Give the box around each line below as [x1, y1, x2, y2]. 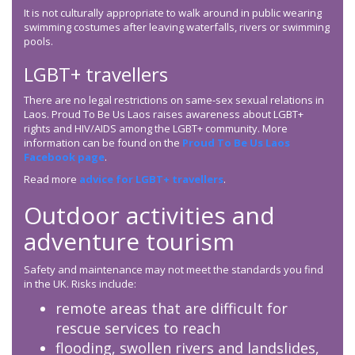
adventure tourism [24, 225, 235, 258]
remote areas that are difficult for [55, 299, 288, 319]
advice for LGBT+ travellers [79, 172, 223, 187]
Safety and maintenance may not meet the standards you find [24, 262, 323, 277]
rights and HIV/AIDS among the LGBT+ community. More [24, 121, 288, 136]
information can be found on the [24, 136, 182, 151]
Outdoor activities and [24, 199, 275, 232]
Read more [24, 172, 79, 187]
